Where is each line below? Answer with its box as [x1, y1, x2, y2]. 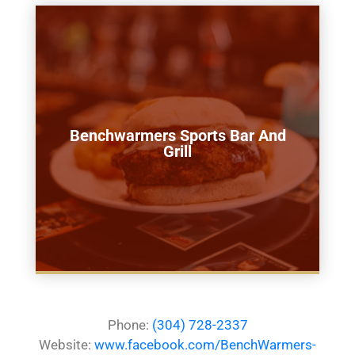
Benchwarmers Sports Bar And [69, 125, 286, 145]
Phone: [107, 316, 152, 333]
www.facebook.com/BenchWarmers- [94, 336, 316, 353]
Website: [39, 336, 94, 353]
